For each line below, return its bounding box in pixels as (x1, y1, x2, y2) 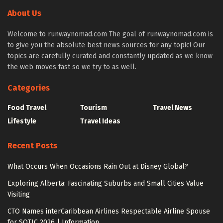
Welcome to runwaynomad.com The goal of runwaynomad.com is (7, 30, 213, 38)
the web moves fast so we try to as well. (7, 63, 136, 71)
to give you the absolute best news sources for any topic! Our (7, 41, 205, 49)
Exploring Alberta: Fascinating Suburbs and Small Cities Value (7, 179, 204, 188)
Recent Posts (7, 141, 57, 150)
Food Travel (7, 104, 46, 112)
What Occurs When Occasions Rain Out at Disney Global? (7, 162, 188, 171)
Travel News (153, 104, 192, 112)
